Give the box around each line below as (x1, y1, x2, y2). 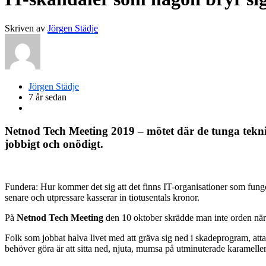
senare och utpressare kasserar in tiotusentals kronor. (5, 192, 199, 203)
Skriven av (5, 23, 47, 33)
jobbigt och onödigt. (5, 137, 103, 150)
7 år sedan (28, 91, 66, 102)
